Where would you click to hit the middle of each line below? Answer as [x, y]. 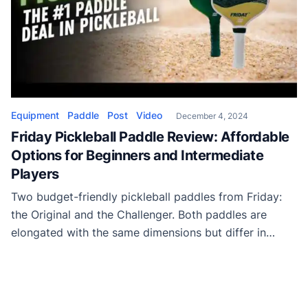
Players [35, 174]
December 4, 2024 [212, 115]
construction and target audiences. [102, 250]
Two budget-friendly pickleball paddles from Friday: [146, 196]
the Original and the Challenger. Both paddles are [139, 214]
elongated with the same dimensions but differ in [139, 232]
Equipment [35, 115]
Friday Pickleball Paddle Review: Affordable [150, 136]
